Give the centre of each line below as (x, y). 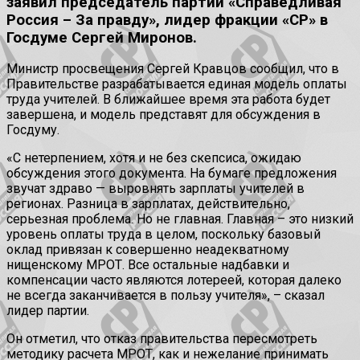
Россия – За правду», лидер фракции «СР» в (167, 20)
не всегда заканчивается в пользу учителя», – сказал (166, 296)
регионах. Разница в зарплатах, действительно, (148, 204)
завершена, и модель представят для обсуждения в (164, 115)
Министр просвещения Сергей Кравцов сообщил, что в (173, 69)
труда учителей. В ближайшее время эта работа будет (168, 100)
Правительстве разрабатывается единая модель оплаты (177, 84)
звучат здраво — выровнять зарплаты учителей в (155, 189)
